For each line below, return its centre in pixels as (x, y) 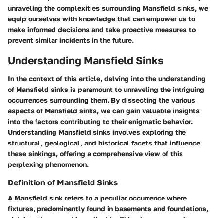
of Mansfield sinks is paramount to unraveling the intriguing (106, 89)
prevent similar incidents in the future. (71, 40)
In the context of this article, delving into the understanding (107, 79)
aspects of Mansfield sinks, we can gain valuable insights (104, 111)
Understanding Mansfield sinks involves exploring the (97, 132)
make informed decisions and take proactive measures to (102, 29)
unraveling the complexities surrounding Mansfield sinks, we (108, 8)
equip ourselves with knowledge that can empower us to (101, 18)
